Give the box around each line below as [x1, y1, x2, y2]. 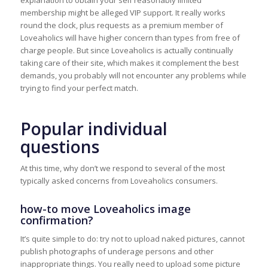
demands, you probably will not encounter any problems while [20, 70, 246, 81]
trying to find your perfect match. [20, 83, 138, 94]
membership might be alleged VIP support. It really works [20, 7, 226, 19]
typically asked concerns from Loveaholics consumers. [20, 175, 218, 187]
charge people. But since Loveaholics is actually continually [20, 45, 233, 56]
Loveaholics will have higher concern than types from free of [20, 32, 240, 44]
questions [20, 135, 99, 159]
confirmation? [20, 213, 93, 228]
